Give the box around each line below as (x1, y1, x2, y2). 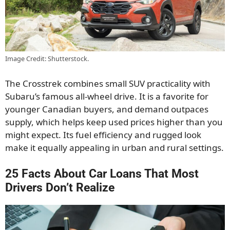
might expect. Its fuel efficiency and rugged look (5, 128, 201, 141)
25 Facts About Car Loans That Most (5, 167, 199, 181)
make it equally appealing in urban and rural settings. (5, 141, 224, 154)
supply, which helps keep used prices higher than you (5, 116, 223, 128)
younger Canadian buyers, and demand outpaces (5, 103, 208, 115)
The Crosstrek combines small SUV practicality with (5, 77, 210, 89)
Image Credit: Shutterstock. (5, 54, 89, 64)
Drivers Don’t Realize (5, 181, 114, 195)
